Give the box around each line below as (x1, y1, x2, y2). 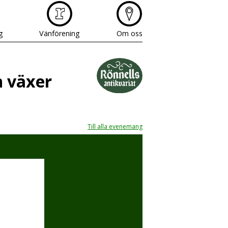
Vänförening (39, 28, 80, 38)
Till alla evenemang (88, 122, 142, 131)
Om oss (116, 28, 142, 38)
